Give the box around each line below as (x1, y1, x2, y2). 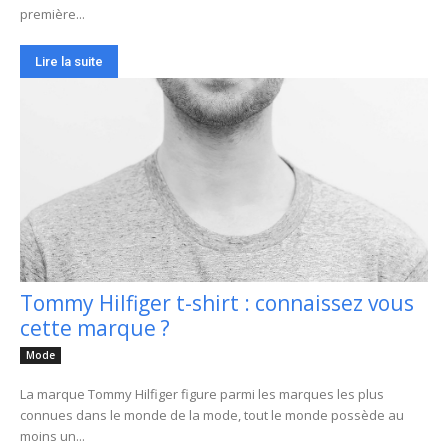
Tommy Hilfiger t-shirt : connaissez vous (20, 288, 414, 317)
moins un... (20, 426, 85, 445)
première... (20, 4, 85, 23)
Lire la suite (35, 53, 103, 69)
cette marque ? (20, 313, 170, 342)
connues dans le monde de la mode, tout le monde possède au (20, 405, 404, 424)
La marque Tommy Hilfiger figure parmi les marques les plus (20, 384, 384, 403)
